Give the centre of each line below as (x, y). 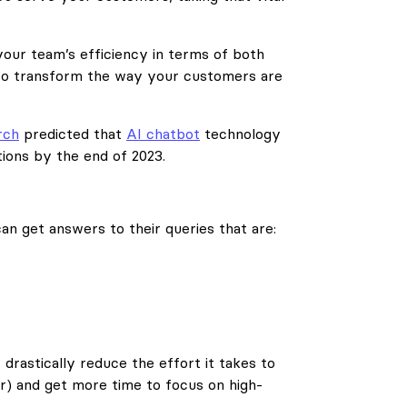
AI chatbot (163, 134)
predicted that (73, 134)
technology (243, 134)
